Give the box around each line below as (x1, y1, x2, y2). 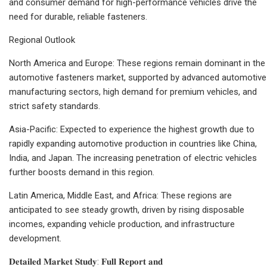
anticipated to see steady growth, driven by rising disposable (9, 204, 244, 215)
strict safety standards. (9, 100, 100, 111)
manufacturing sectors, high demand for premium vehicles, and (9, 86, 257, 97)
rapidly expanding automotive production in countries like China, (9, 138, 257, 149)
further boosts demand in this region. (9, 166, 154, 178)
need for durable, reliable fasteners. (9, 11, 147, 22)
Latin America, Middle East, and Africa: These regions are (9, 190, 232, 201)
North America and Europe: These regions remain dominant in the (9, 57, 265, 69)
